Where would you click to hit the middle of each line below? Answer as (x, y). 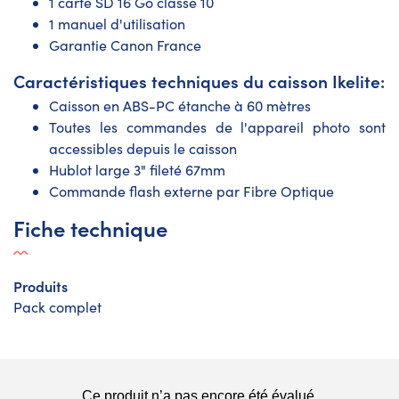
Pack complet (57, 306)
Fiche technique (90, 227)
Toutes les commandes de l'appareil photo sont (217, 126)
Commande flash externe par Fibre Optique (191, 191)
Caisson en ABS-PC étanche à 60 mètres (180, 105)
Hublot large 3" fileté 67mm (137, 169)
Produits (41, 285)
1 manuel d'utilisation (117, 23)
